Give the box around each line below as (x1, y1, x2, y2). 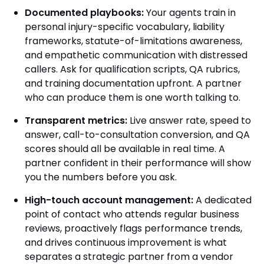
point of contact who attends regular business (25, 207, 239, 221)
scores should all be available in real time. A (25, 142, 225, 156)
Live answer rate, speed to (127, 114, 251, 127)
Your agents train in (144, 6, 236, 19)
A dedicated (193, 193, 252, 207)
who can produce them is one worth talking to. (25, 91, 240, 104)
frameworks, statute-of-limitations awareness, (25, 34, 242, 48)
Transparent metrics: (25, 114, 127, 127)
